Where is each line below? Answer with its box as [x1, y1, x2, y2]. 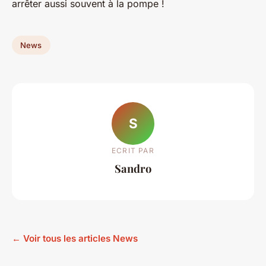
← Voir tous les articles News [12, 232, 138, 244]
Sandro [115, 160, 151, 176]
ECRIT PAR [112, 145, 154, 155]
